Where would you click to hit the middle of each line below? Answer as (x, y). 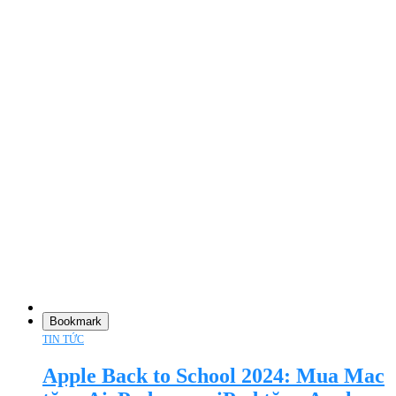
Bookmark (76, 322)
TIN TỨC (63, 340)
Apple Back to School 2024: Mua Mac (213, 376)
